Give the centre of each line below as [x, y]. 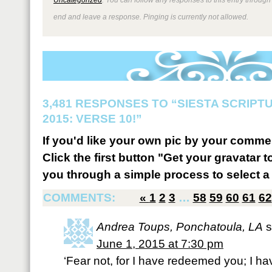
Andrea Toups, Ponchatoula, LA [180, 227]
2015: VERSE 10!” [92, 119]
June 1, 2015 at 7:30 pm [160, 244]
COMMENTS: [80, 198]
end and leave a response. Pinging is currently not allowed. [151, 17]
